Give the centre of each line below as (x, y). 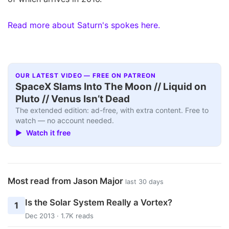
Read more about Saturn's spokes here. (84, 25)
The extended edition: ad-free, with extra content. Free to (112, 110)
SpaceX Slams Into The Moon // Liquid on (111, 87)
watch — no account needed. (65, 121)
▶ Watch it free (43, 133)
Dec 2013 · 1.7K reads (59, 216)
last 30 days (144, 181)
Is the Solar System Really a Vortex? (98, 203)
